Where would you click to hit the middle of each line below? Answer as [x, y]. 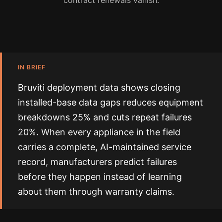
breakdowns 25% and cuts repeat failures [105, 117]
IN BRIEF [32, 67]
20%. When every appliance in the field [99, 132]
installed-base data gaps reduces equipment [111, 103]
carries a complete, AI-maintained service [105, 147]
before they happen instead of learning [100, 177]
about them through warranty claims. [96, 192]
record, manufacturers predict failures [97, 162]
